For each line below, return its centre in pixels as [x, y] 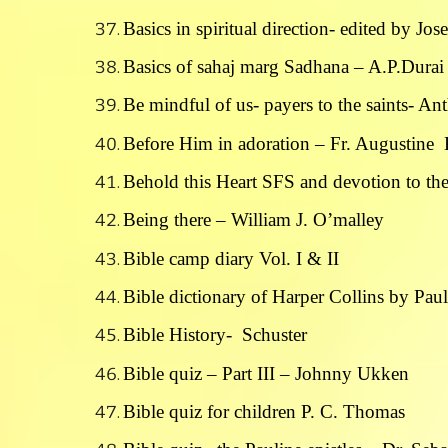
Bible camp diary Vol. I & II [230, 258]
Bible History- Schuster [214, 335]
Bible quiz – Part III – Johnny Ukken [265, 373]
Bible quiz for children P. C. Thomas [263, 412]
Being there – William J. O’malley [253, 220]
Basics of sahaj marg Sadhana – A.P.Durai [283, 67]
